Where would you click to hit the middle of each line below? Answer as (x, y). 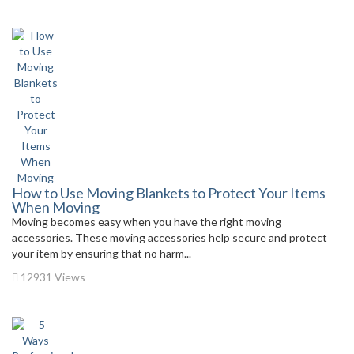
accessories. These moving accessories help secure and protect (169, 237)
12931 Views (52, 277)
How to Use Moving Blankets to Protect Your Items (169, 193)
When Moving (56, 207)
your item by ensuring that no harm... (102, 253)
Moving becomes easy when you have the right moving (147, 222)
